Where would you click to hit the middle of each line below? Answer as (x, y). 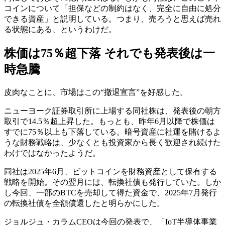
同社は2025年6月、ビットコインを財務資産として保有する (110, 171)
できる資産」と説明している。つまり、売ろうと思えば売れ (113, 19)
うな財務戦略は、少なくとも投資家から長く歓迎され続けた (113, 142)
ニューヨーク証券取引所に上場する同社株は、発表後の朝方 (113, 110)
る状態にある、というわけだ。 (60, 29)
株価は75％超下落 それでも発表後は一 (109, 53)
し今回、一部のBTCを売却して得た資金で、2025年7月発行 (110, 192)
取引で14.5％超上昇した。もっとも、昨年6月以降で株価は (109, 121)
